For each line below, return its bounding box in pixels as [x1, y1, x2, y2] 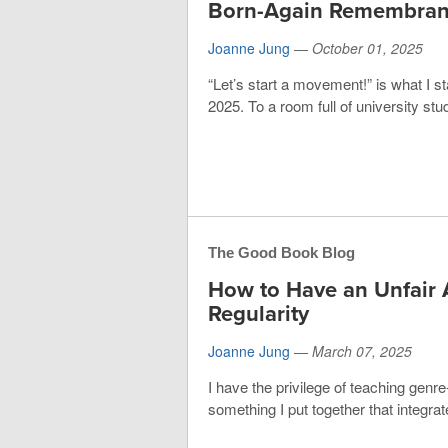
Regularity [208, 300, 309, 327]
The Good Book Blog [208, 243, 355, 261]
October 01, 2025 [312, 38, 423, 58]
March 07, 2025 [312, 340, 412, 361]
